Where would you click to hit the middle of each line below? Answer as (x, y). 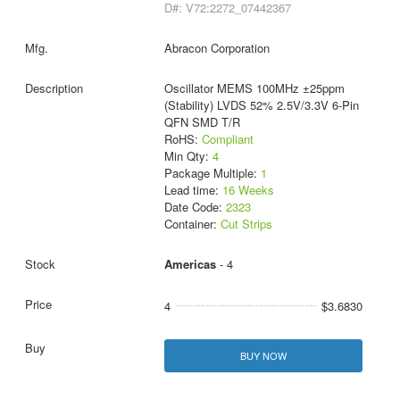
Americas (190, 263)
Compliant (227, 138)
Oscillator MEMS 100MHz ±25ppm (254, 87)
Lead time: (193, 189)
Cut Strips (246, 223)
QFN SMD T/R (202, 121)
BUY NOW (263, 355)
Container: (192, 223)
